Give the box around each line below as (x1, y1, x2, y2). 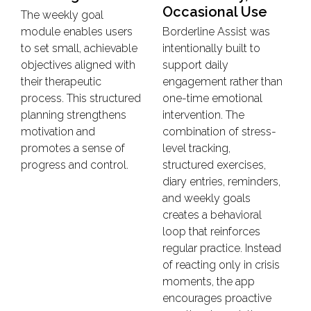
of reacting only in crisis (162, 258, 280, 271)
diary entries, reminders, (162, 174, 280, 188)
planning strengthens (21, 108, 126, 121)
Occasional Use (162, 3, 267, 20)
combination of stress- (162, 124, 276, 138)
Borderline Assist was (162, 24, 270, 38)
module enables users (21, 24, 133, 38)
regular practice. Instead (162, 241, 281, 255)
